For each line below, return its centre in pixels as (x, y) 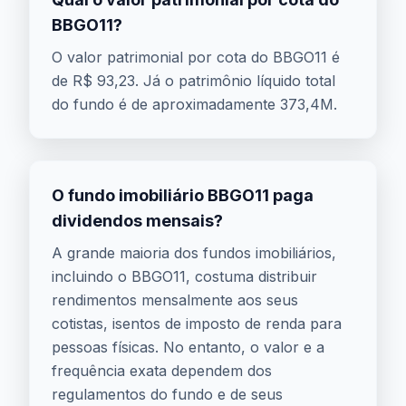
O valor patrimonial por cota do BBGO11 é (196, 57)
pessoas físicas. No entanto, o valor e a (188, 347)
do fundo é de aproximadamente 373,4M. (194, 104)
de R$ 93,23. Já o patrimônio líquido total (193, 81)
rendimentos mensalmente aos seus (175, 300)
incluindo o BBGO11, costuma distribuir (184, 276)
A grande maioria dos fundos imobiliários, (194, 253)
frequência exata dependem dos (162, 371)
